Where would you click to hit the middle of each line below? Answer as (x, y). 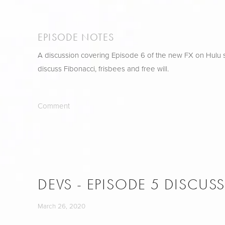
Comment (54, 105)
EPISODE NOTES (76, 38)
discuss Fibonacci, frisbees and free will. (103, 68)
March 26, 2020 (62, 205)
